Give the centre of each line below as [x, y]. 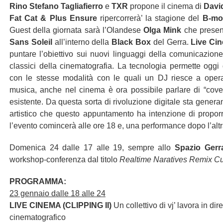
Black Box [131, 42]
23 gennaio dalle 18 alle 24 [57, 193]
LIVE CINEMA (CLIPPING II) [60, 205]
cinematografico [38, 217]
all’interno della [83, 42]
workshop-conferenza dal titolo [64, 160]
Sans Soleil [32, 42]
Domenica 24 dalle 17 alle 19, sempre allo [92, 148]
